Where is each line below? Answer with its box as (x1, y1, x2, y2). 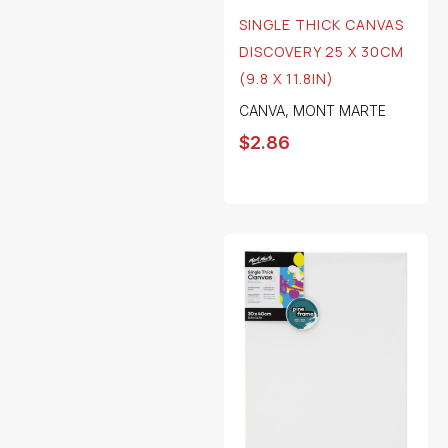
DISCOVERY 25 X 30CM (239, 42, 404, 62)
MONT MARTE (293, 102, 386, 120)
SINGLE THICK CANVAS (239, 15, 404, 35)
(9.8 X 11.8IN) (239, 69, 334, 89)
